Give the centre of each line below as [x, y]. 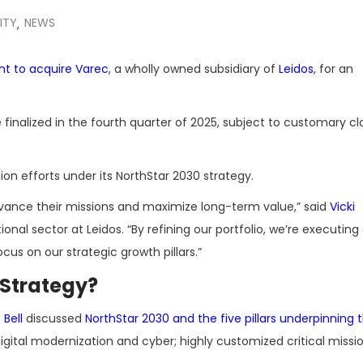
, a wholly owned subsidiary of [194, 69]
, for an [333, 69]
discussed [54, 318]
